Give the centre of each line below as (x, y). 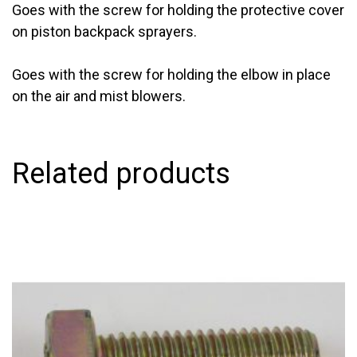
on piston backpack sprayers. (104, 31)
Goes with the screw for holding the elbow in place (171, 74)
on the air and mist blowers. (99, 96)
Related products (121, 173)
